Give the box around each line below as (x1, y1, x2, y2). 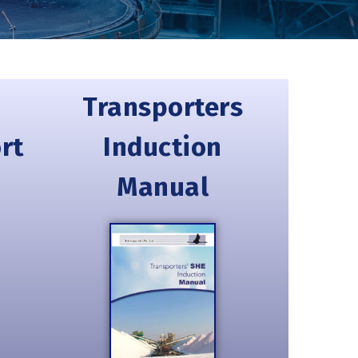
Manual (117, 171, 209, 203)
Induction (103, 131, 222, 163)
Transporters (82, 91, 243, 123)
